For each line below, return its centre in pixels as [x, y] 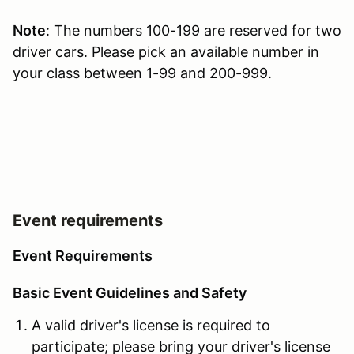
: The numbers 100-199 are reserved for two [194, 30]
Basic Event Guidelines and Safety [130, 292]
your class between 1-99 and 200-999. [142, 73]
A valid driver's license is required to [151, 325]
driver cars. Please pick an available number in [166, 51]
